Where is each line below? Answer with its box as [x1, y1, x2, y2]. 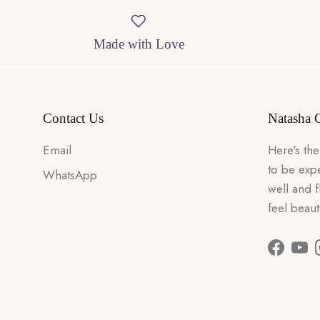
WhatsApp [43, 166, 97, 184]
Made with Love [93, 36, 184, 51]
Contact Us [43, 110, 104, 126]
